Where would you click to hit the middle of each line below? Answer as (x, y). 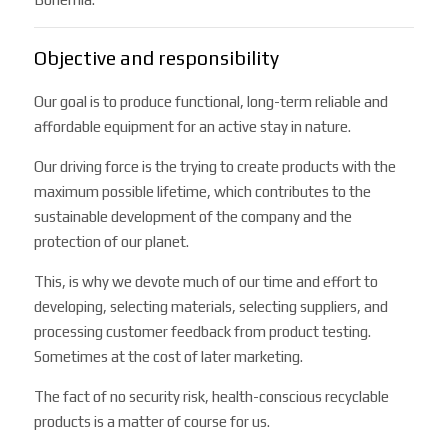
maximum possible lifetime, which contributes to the (203, 192)
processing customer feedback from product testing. (203, 332)
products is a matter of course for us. (152, 422)
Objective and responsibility (157, 58)
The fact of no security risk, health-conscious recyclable (212, 397)
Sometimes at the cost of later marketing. (169, 357)
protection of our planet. (112, 242)
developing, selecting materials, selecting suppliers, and (211, 307)
